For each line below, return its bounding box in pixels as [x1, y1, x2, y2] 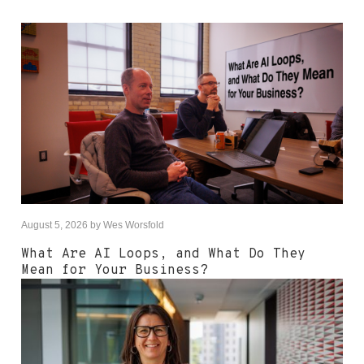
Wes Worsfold [103, 219, 164, 231]
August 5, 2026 [21, 219, 88, 231]
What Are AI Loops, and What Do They [21, 245, 305, 262]
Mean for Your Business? [21, 262, 208, 279]
